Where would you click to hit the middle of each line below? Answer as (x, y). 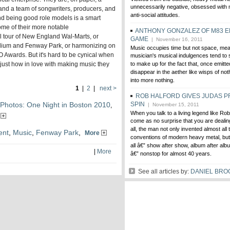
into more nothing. (152, 81)
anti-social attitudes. (155, 15)
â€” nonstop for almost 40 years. (171, 154)
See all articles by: (163, 171)
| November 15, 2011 (172, 104)
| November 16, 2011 (176, 39)
